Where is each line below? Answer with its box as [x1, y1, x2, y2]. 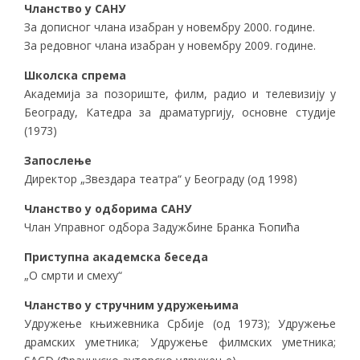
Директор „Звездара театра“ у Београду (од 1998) [24, 171, 297, 187]
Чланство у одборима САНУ [24, 201, 191, 217]
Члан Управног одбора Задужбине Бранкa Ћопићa [24, 219, 300, 235]
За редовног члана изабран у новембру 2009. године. [24, 38, 316, 54]
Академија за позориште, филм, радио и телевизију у [24, 86, 336, 102]
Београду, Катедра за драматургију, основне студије [24, 104, 336, 121]
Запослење [24, 153, 92, 169]
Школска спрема [24, 67, 126, 84]
